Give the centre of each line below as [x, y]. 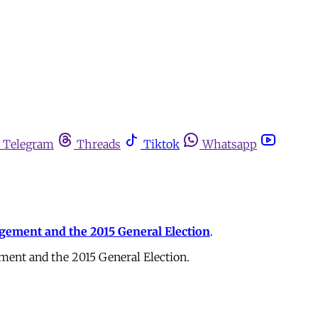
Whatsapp [230, 144]
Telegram [28, 144]
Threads [99, 144]
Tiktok [161, 144]
